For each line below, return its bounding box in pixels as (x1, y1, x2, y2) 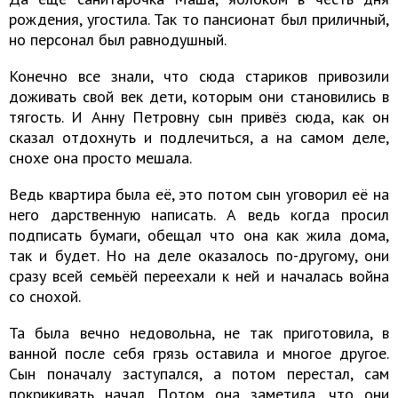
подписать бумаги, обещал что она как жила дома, (9, 224, 389, 245)
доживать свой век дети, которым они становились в (9, 85, 389, 107)
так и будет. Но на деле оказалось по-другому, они (9, 244, 389, 266)
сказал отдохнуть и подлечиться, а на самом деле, (9, 126, 389, 147)
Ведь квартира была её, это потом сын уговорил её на (9, 183, 389, 204)
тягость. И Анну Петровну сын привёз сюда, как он (9, 106, 389, 127)
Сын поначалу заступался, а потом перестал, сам (9, 362, 389, 384)
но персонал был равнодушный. (9, 28, 227, 50)
